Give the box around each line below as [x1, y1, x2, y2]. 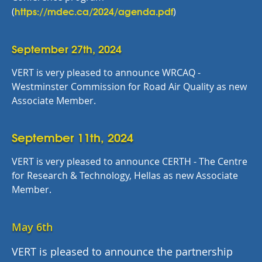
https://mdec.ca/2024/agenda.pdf [15, 4, 173, 18]
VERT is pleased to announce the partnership [12, 244, 233, 258]
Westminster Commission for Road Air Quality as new [12, 80, 247, 93]
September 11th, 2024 [12, 127, 137, 146]
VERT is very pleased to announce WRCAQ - [12, 66, 201, 79]
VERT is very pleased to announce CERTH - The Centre [12, 155, 247, 168]
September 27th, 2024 [12, 40, 125, 57]
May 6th [12, 220, 53, 234]
